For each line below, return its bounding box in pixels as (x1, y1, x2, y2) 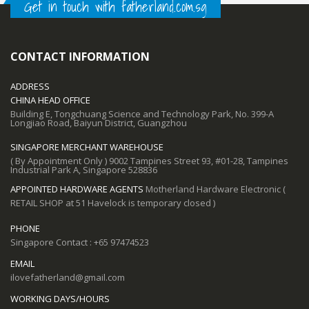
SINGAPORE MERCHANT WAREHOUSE (10, 140, 163, 153)
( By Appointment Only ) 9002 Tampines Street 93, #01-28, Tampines (10, 154, 288, 167)
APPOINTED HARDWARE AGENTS (10, 182, 143, 195)
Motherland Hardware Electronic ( (143, 182, 286, 195)
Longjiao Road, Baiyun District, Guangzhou (10, 116, 187, 129)
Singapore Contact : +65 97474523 (10, 235, 149, 248)
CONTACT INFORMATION (10, 48, 150, 64)
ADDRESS (10, 79, 50, 92)
